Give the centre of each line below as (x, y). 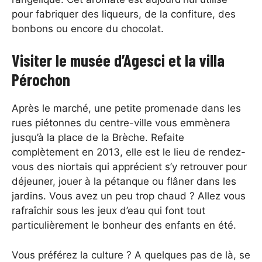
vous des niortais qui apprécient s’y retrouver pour (129, 167)
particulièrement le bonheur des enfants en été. (125, 225)
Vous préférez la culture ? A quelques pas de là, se (131, 255)
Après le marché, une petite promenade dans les (126, 108)
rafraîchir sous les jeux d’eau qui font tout (108, 211)
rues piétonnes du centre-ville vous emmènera (121, 123)
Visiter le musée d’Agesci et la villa (118, 61)
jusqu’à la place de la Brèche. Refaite (98, 138)
